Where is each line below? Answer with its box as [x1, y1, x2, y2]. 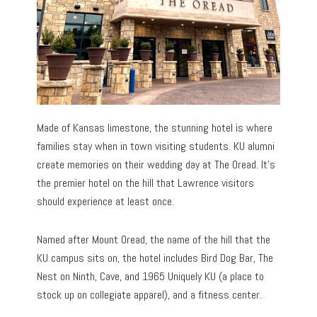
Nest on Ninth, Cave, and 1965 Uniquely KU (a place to [37, 269, 265, 284]
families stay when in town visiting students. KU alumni [37, 139, 275, 154]
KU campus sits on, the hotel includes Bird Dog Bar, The [37, 250, 274, 266]
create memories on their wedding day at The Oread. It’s [37, 157, 276, 173]
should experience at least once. [37, 194, 175, 209]
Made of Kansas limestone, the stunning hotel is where [37, 120, 273, 136]
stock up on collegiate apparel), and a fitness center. [37, 287, 263, 303]
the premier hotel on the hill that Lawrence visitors [37, 175, 255, 191]
